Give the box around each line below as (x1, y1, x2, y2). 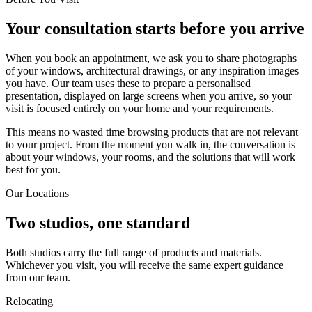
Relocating (6, 295, 53, 308)
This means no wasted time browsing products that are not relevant (6, 126, 298, 139)
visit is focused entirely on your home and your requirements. (6, 102, 274, 115)
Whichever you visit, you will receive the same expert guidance (6, 259, 283, 272)
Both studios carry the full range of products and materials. (6, 247, 262, 259)
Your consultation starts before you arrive (6, 19, 304, 38)
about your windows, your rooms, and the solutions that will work (6, 151, 295, 164)
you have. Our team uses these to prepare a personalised (6, 77, 251, 90)
